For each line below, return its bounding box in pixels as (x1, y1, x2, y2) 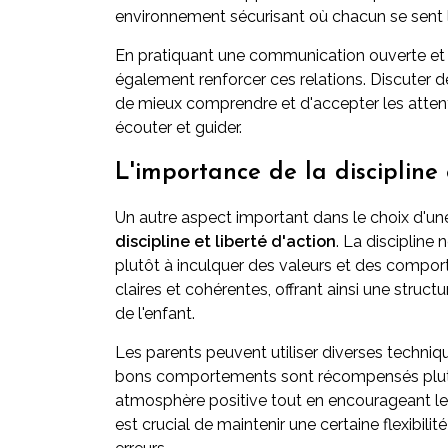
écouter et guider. (115, 118, 242, 137)
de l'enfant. (115, 304, 195, 323)
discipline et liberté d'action (115, 232, 336, 251)
